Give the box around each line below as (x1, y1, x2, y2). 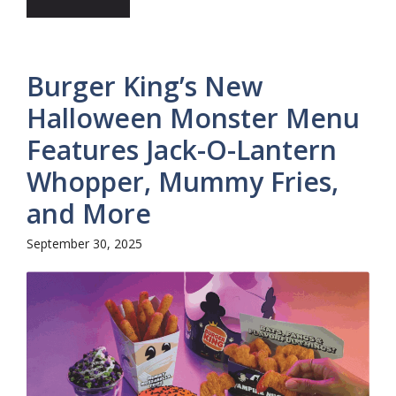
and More (27, 194, 151, 232)
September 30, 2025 (27, 234, 142, 252)
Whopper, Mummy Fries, (27, 163, 339, 200)
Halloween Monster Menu (27, 99, 360, 136)
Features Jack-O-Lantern (27, 131, 337, 168)
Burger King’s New (27, 67, 263, 104)
